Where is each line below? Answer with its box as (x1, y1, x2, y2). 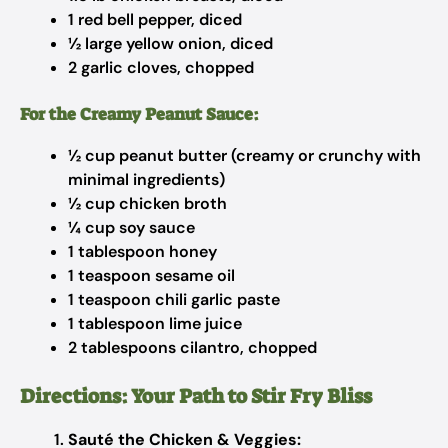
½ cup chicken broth (68, 193, 227, 214)
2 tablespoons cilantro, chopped (68, 337, 317, 358)
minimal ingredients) (68, 169, 225, 190)
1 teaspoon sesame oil (68, 265, 235, 286)
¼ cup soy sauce (68, 217, 195, 238)
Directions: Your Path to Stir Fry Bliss (20, 383, 372, 409)
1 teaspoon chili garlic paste (68, 289, 280, 310)
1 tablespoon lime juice (68, 313, 242, 334)
